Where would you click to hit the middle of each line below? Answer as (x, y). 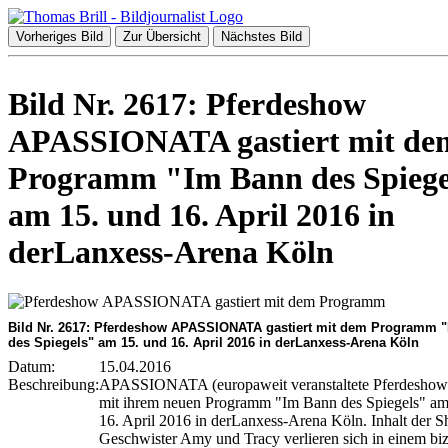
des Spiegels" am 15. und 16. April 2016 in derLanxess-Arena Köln (213, 342)
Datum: (31, 366)
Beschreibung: (53, 384)
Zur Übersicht (162, 36)
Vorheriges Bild (59, 36)
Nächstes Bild (261, 36)
